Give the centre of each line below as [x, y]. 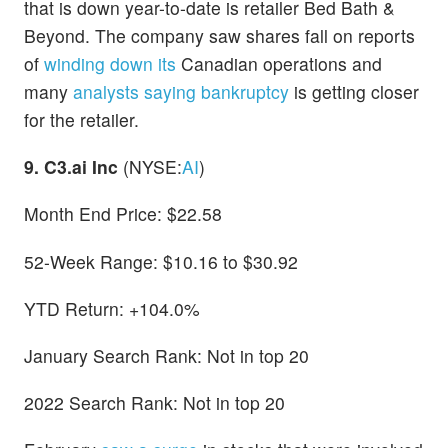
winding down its [110, 64]
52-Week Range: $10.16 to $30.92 [161, 261]
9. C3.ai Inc [73, 167]
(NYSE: [152, 167]
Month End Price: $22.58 [123, 214]
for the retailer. [81, 120]
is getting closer [354, 92]
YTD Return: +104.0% [112, 308]
